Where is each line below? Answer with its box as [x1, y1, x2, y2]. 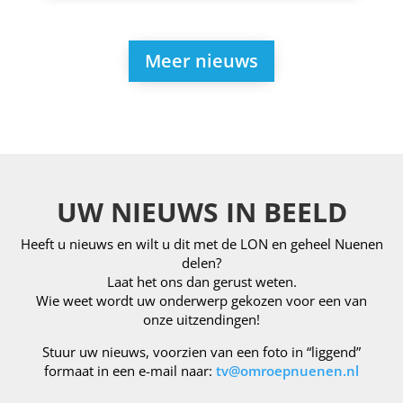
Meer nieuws [144, 49, 258, 74]
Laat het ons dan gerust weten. [106, 273, 297, 291]
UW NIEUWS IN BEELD [56, 193, 347, 231]
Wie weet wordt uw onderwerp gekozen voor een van [36, 291, 367, 310]
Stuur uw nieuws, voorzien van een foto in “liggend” [42, 343, 361, 362]
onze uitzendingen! [143, 310, 260, 329]
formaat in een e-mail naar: [44, 362, 216, 381]
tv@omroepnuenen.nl [216, 362, 359, 381]
